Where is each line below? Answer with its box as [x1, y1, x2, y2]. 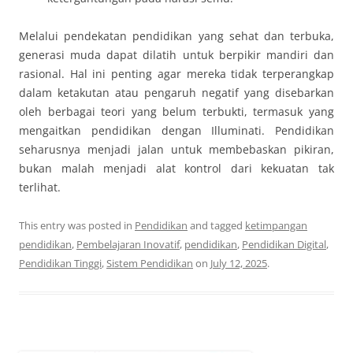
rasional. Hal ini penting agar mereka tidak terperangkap [19, 66, 334, 81]
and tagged [188, 218, 245, 232]
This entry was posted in [19, 218, 135, 232]
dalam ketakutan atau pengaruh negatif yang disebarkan [19, 85, 334, 100]
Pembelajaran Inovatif [76, 237, 180, 251]
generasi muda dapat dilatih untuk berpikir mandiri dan [19, 47, 334, 62]
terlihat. [19, 180, 61, 195]
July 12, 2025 [210, 256, 267, 270]
